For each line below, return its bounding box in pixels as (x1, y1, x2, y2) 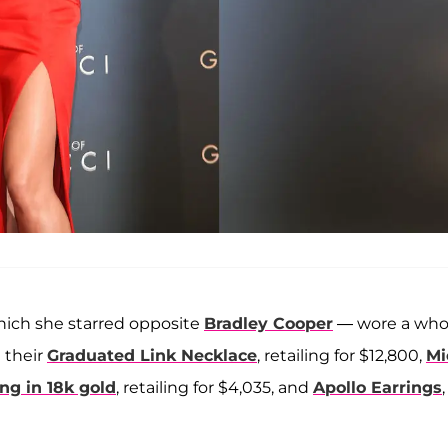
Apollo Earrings (313, 378, 442, 398)
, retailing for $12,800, (257, 346, 426, 366)
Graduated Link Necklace (47, 346, 257, 366)
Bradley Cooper (204, 314, 333, 334)
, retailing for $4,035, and (116, 378, 313, 398)
